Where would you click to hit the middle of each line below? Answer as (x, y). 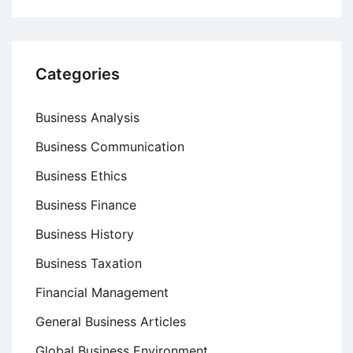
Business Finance (86, 205)
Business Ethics (81, 176)
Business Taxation (89, 264)
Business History (85, 234)
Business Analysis (87, 118)
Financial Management (102, 293)
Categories (78, 74)
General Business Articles (111, 322)
